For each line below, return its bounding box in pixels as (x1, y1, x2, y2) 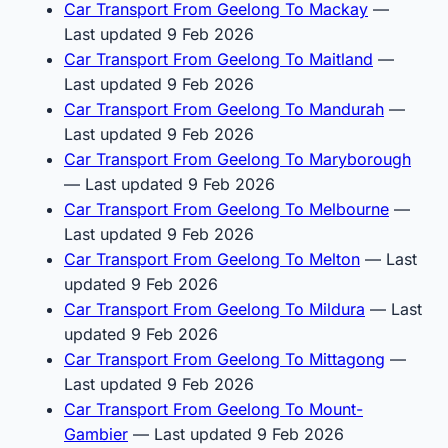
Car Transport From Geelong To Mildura (64, 298, 365, 319)
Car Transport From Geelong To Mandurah (64, 98, 384, 119)
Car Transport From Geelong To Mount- (64, 398, 363, 419)
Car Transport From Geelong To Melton (64, 248, 360, 269)
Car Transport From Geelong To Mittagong (64, 348, 385, 369)
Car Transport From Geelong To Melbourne (64, 198, 389, 219)
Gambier (64, 423, 128, 444)
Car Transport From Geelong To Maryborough (64, 148, 411, 169)
